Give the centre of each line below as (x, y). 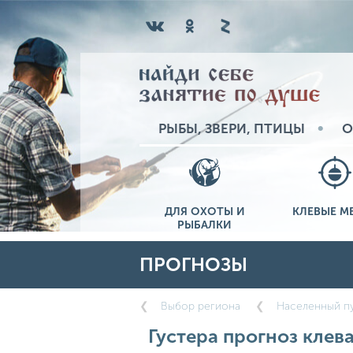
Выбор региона (201, 306)
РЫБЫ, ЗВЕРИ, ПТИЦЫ (232, 128)
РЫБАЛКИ (204, 225)
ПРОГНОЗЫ (193, 265)
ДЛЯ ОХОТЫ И (204, 211)
